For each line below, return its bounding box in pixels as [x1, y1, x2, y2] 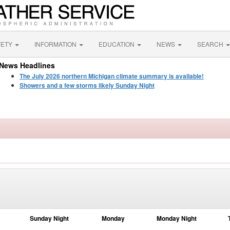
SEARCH [197, 40, 225, 48]
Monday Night [157, 214, 197, 223]
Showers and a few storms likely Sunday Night [19, 81, 155, 90]
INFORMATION [34, 40, 78, 48]
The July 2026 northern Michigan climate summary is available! [19, 71, 204, 81]
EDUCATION [99, 40, 136, 48]
